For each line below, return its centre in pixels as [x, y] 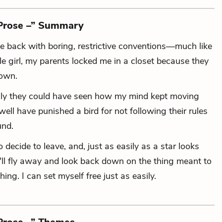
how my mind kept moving [146, 96]
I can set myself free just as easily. [88, 176]
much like [194, 46]
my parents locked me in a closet [88, 61]
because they [181, 61]
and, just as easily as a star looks [133, 146]
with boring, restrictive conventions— [100, 46]
